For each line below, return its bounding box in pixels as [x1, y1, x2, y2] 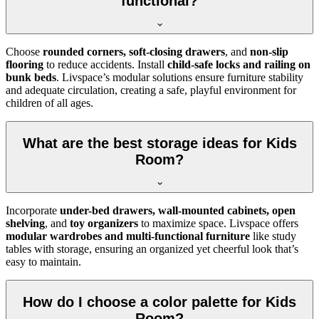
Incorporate [6, 204, 60, 217]
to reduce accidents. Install [43, 58, 167, 71]
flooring [6, 58, 43, 71]
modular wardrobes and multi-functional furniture [6, 230, 250, 243]
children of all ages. [6, 97, 93, 110]
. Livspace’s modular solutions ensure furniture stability [56, 71, 303, 84]
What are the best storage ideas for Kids [22, 135, 297, 151]
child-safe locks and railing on [167, 58, 310, 71]
